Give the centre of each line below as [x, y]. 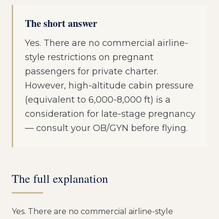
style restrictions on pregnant [89, 57]
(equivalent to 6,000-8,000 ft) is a [98, 100]
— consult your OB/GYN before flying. [106, 128]
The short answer [61, 23]
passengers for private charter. [92, 71]
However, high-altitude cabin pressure [109, 86]
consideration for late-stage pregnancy [110, 114]
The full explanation [60, 178]
